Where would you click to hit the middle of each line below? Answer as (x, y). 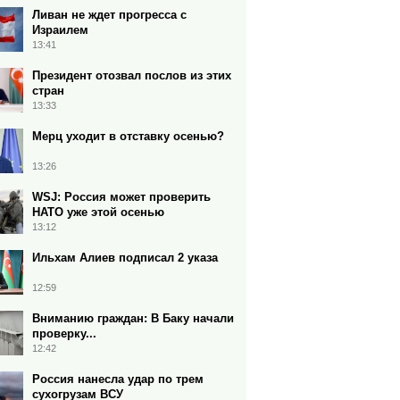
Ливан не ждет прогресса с (109, 15)
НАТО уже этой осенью (98, 212)
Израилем (60, 30)
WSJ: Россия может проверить (121, 197)
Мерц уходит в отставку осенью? (128, 136)
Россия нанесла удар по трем (118, 379)
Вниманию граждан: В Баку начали (133, 318)
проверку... (64, 333)
